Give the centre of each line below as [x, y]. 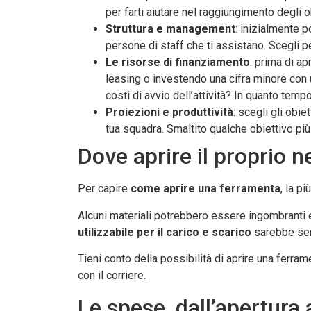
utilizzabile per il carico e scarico [165, 232]
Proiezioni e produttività [169, 112]
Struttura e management [170, 29]
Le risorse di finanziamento [178, 62]
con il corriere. [112, 276]
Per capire [104, 189]
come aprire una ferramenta [205, 189]
